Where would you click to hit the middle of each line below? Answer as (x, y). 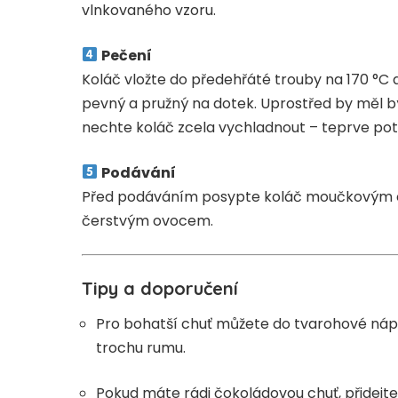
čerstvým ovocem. (147, 220)
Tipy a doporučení (160, 288)
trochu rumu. (141, 348)
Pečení (127, 55)
